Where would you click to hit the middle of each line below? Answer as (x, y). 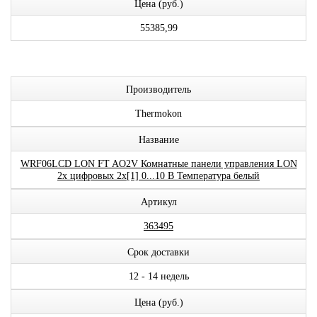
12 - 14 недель (158, 276)
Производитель (158, 90)
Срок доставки (158, 252)
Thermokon (158, 114)
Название (158, 140)
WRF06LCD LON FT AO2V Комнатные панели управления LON (158, 164)
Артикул (158, 202)
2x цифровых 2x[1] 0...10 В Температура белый (158, 176)
